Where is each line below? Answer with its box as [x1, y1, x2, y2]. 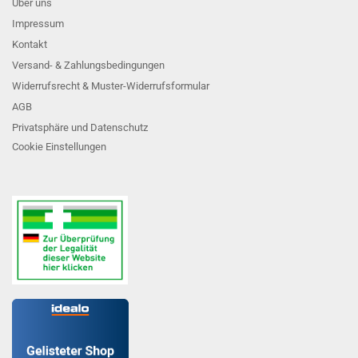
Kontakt [12, 38, 47, 50]
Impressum [12, 18, 64, 30]
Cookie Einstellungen [12, 141, 106, 153]
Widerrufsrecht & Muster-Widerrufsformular [12, 80, 209, 92]
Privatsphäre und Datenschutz [12, 121, 148, 133]
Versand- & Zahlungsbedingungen [12, 59, 165, 71]
